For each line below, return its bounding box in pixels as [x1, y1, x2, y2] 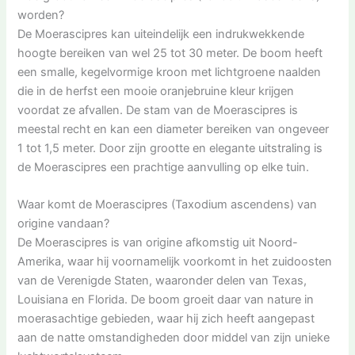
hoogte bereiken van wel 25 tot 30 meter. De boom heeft [17, 45, 323, 60]
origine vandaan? [17, 216, 110, 231]
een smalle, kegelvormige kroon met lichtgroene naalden [17, 64, 322, 79]
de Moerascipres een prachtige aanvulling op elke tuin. [17, 159, 310, 174]
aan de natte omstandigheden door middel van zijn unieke [17, 330, 330, 345]
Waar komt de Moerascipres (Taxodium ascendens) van [17, 197, 318, 212]
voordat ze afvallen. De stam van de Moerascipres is [17, 102, 299, 117]
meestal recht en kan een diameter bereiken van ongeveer [17, 121, 330, 136]
